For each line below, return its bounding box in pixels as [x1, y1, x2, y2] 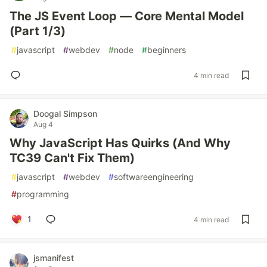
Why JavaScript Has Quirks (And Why [10, 136, 231, 150]
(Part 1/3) [10, 24, 66, 38]
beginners [147, 45, 186, 55]
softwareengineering [114, 172, 194, 182]
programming [17, 189, 69, 199]
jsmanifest [33, 253, 74, 263]
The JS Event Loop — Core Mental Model [10, 9, 244, 23]
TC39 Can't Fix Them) [10, 151, 135, 165]
